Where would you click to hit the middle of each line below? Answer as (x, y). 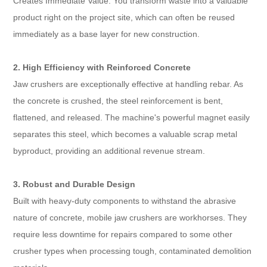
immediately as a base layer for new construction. (107, 34)
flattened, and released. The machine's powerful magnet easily (132, 118)
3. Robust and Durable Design (74, 184)
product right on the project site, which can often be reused (124, 18)
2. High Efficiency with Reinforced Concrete (102, 68)
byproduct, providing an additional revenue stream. (109, 151)
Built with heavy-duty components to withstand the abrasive (125, 201)
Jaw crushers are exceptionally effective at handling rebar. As (128, 84)
